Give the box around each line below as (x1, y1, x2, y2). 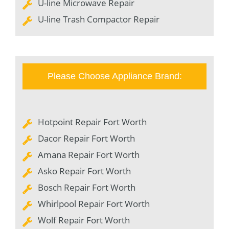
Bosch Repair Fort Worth (38, 181, 135, 194)
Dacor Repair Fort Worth (38, 132, 135, 145)
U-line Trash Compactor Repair (38, 13, 159, 26)
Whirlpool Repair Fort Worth (38, 198, 150, 210)
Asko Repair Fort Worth (38, 165, 131, 177)
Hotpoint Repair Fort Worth (38, 116, 147, 128)
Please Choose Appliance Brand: (47, 71, 182, 82)
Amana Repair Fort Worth (38, 149, 140, 161)
